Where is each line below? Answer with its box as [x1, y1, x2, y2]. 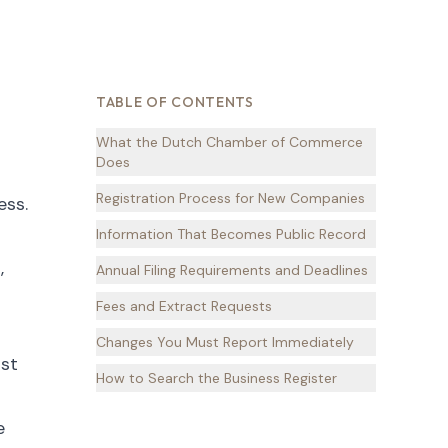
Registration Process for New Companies [96, 189, 365, 207]
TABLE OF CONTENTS [96, 93, 254, 111]
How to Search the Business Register [96, 369, 337, 387]
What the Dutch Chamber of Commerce [96, 133, 363, 151]
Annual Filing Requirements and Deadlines [96, 261, 368, 279]
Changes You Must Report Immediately [96, 333, 354, 351]
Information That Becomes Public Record [96, 225, 366, 243]
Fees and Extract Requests [96, 297, 272, 315]
